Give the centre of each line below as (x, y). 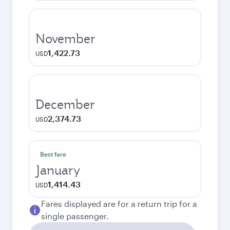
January (58, 170)
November (65, 39)
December (65, 104)
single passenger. (75, 216)
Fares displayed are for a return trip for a (119, 204)
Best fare (53, 154)
